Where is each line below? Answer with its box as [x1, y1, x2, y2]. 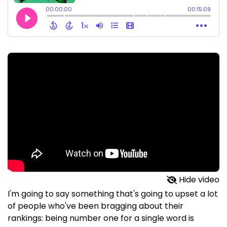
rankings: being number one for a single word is [8, 212, 194, 224]
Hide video [179, 174, 219, 186]
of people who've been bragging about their [8, 200, 183, 212]
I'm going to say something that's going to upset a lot [8, 188, 218, 200]
